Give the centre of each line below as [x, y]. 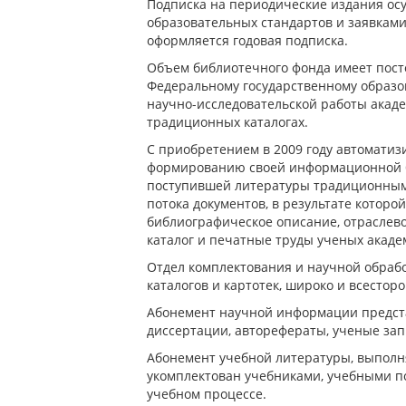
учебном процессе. [207, 394]
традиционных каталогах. [227, 122]
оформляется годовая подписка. [247, 40]
